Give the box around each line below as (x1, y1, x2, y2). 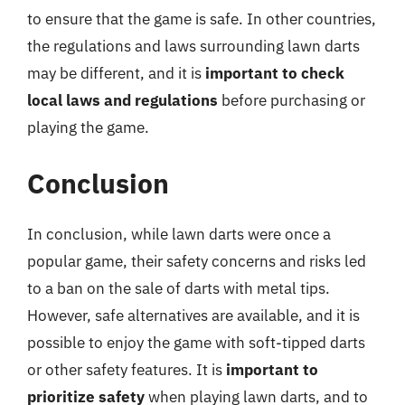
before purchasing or (218, 90, 365, 110)
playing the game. (27, 118, 149, 137)
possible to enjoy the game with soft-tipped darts (27, 332, 365, 353)
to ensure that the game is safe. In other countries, (27, 9, 376, 29)
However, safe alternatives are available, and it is (27, 305, 360, 325)
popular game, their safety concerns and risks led (27, 250, 366, 271)
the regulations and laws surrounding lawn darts (27, 36, 360, 56)
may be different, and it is (27, 63, 205, 83)
